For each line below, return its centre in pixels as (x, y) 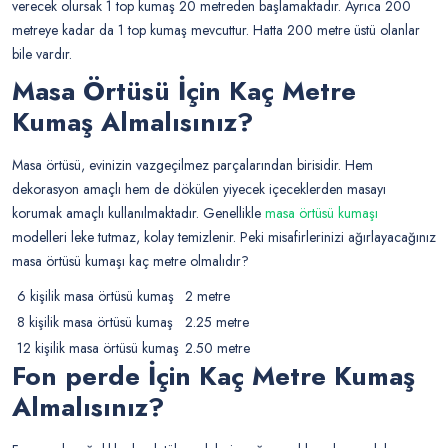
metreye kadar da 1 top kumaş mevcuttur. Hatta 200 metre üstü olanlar (216, 30)
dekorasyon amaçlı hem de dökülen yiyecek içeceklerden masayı (199, 189)
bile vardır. (46, 54)
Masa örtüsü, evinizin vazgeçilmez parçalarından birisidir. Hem (192, 165)
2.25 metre (215, 322)
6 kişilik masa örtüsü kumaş (95, 296)
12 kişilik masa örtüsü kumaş (96, 348)
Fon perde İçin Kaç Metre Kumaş (213, 376)
